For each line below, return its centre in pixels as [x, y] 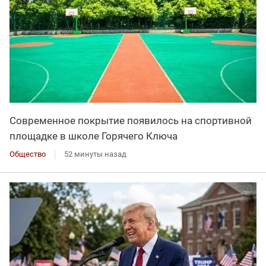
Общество [28, 154]
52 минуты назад [95, 154]
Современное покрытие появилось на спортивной [131, 121]
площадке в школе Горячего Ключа [94, 136]
